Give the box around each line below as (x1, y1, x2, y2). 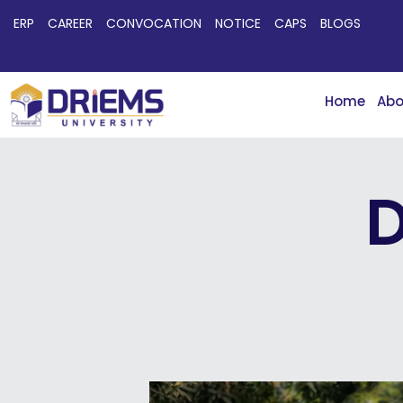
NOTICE (215, 14, 261, 32)
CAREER (48, 14, 93, 32)
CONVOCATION (106, 14, 201, 32)
